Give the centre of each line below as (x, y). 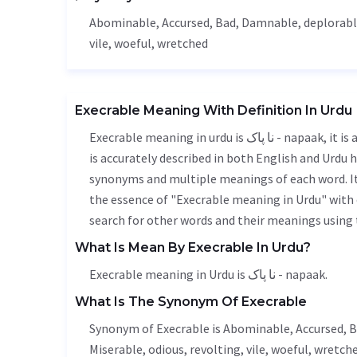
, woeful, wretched (158, 43)
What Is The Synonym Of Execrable (191, 302)
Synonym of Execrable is (156, 328)
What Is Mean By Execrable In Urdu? (193, 247)
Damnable (270, 22)
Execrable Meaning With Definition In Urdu (214, 110)
